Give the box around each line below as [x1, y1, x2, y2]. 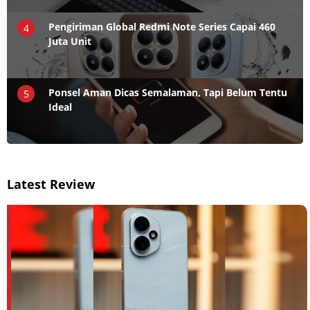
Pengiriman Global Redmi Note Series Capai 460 [48, 19, 275, 33]
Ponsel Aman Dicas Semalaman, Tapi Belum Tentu [48, 85, 287, 99]
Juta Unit [48, 34, 91, 48]
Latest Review [7, 175, 95, 192]
